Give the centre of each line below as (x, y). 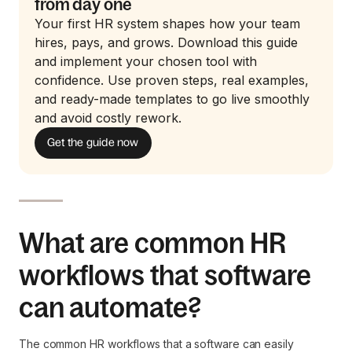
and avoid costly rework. (108, 117)
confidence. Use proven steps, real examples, (172, 80)
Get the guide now (93, 143)
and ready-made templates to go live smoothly (172, 99)
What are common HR (152, 243)
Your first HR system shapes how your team (167, 23)
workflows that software (165, 275)
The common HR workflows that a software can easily (156, 343)
